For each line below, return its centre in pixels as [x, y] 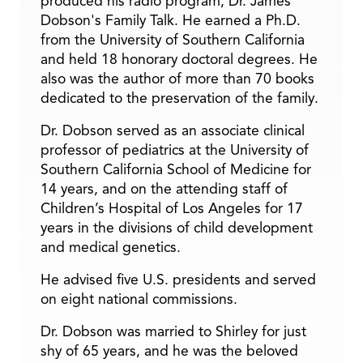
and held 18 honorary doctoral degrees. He [179, 59]
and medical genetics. [111, 247]
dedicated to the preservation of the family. [179, 98]
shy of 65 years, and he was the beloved [169, 350]
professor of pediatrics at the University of [175, 149]
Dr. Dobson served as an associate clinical [173, 130]
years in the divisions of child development [177, 227]
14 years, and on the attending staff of [164, 188]
